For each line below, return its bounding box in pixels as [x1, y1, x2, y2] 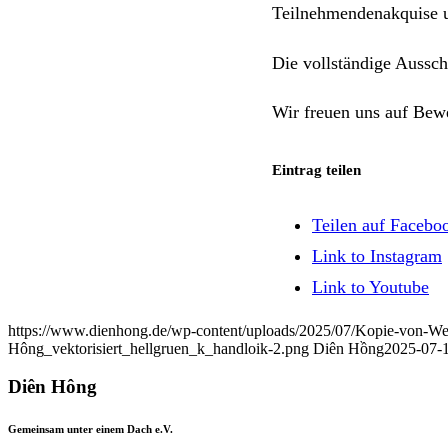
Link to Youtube [312, 277, 429, 298]
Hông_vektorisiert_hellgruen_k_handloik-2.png [8, 339, 309, 357]
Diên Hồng [313, 339, 384, 357]
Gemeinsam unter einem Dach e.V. [8, 423, 173, 436]
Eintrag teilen [272, 160, 361, 178]
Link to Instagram [312, 246, 442, 267]
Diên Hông [8, 376, 97, 398]
